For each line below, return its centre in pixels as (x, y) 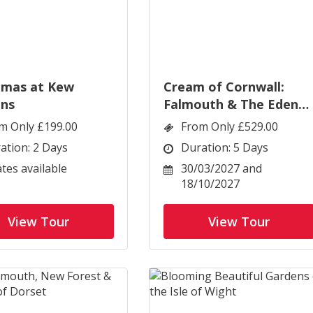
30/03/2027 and (221, 168)
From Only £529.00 (230, 126)
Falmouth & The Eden (231, 104)
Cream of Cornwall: (224, 87)
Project (187, 122)
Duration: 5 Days (225, 147)
